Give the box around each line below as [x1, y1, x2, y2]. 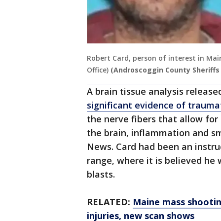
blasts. [87, 168, 115, 181]
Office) [87, 65, 109, 75]
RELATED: [87, 196, 133, 208]
